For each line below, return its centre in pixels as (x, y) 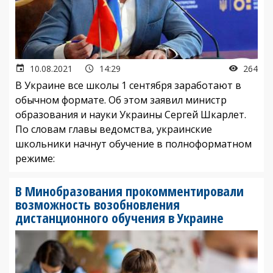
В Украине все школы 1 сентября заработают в (128, 85)
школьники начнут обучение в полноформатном (133, 144)
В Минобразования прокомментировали (129, 190)
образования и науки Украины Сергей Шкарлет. (131, 114)
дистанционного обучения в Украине (119, 217)
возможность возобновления (97, 204)
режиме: (35, 158)
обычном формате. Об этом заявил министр (121, 100)
